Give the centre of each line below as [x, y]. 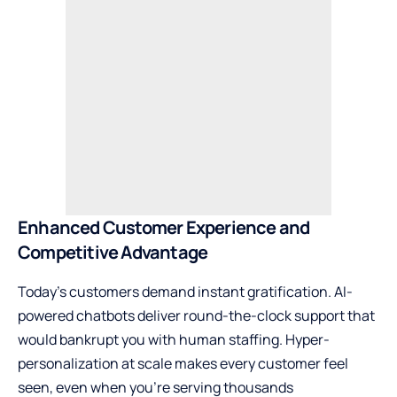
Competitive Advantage [113, 253]
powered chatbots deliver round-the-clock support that [196, 315]
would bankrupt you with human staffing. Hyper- [174, 339]
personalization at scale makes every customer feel [183, 363]
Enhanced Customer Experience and [164, 228]
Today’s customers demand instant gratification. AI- [185, 291]
